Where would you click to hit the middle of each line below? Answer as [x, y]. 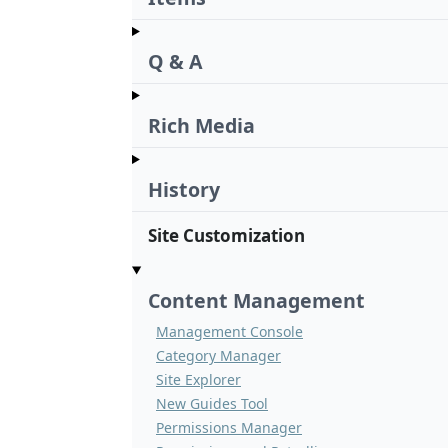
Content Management [256, 301]
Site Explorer [198, 380]
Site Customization [226, 236]
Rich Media [201, 126]
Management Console [229, 332]
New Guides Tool [212, 404]
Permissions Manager [229, 428]
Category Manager [218, 356]
